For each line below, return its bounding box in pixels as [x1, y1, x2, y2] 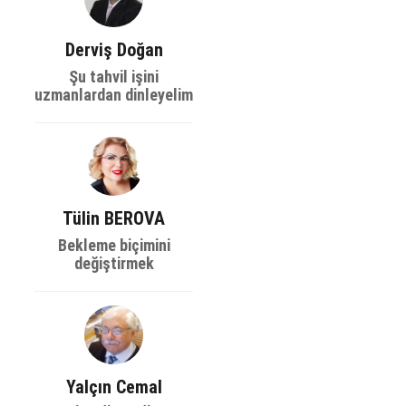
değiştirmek [73, 254, 154, 273]
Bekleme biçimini [57, 236, 170, 255]
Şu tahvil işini [69, 67, 159, 86]
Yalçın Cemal [65, 376, 162, 398]
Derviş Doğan [64, 39, 163, 61]
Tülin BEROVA [63, 208, 165, 229]
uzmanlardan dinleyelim [34, 85, 193, 104]
